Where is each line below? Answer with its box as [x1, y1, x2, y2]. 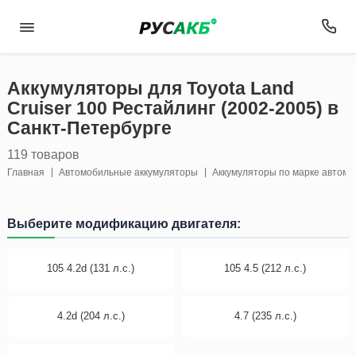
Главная [7, 167, 44, 178]
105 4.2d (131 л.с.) [47, 263, 135, 274]
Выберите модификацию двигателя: [7, 216, 241, 230]
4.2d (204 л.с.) [56, 311, 125, 322]
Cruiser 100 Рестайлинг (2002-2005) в [7, 99, 339, 118]
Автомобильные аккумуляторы [59, 167, 198, 178]
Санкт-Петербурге [7, 118, 172, 138]
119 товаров [7, 146, 79, 161]
